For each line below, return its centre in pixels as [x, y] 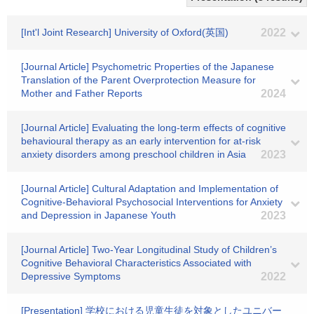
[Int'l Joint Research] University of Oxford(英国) [125, 32]
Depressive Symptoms [71, 276]
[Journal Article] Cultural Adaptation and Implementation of [150, 189]
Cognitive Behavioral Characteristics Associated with [136, 263]
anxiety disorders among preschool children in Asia [134, 154]
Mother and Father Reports [82, 93]
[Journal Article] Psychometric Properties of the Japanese [148, 67]
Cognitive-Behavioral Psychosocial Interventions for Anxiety [152, 202]
